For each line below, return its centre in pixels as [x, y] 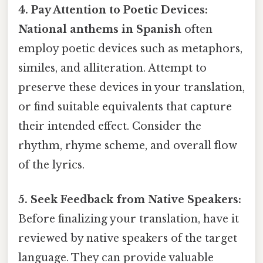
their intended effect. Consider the [110, 126]
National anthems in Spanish [100, 29]
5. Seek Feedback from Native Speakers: [130, 200]
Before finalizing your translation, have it [129, 219]
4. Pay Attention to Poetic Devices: [113, 10]
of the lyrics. [51, 165]
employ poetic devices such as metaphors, [130, 48]
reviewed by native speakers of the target [128, 239]
